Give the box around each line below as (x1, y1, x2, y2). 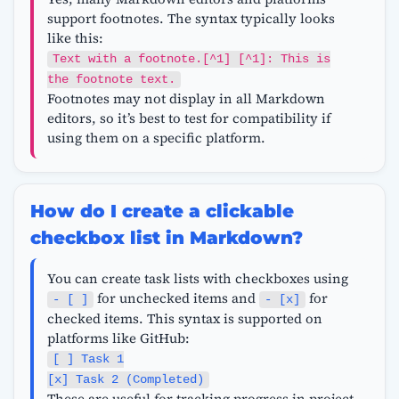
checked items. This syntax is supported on (46, 308, 322, 328)
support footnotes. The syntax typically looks (46, 8, 335, 28)
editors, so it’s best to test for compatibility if (46, 108, 330, 127)
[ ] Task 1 (52, 352, 124, 366)
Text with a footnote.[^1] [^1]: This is (52, 52, 330, 66)
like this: (46, 28, 103, 47)
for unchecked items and (93, 288, 259, 307)
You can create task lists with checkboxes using (46, 268, 348, 288)
